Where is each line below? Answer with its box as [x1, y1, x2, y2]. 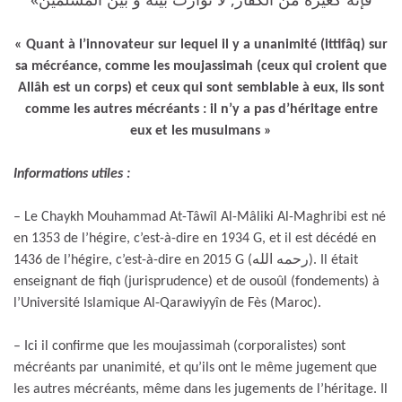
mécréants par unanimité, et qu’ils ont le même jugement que [13, 360, 377, 375]
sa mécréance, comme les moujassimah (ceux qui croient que [15, 58, 387, 74]
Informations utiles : [13, 166, 130, 181]
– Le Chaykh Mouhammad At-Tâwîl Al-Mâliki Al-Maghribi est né [13, 209, 386, 224]
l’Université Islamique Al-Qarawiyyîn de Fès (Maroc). [13, 295, 321, 310]
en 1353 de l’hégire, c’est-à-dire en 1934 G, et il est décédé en [13, 231, 376, 246]
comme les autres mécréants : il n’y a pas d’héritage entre [24, 101, 378, 117]
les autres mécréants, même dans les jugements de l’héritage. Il [13, 381, 388, 397]
